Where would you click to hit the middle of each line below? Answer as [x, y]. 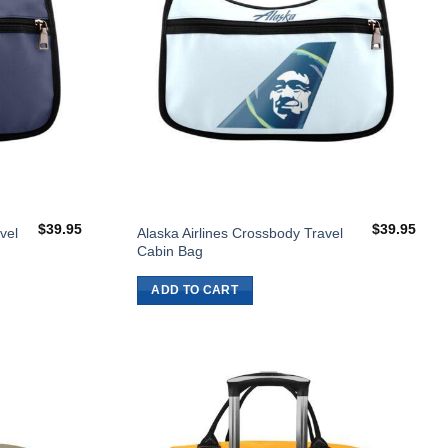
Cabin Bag [169, 251]
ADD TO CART [195, 290]
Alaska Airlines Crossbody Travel [239, 233]
